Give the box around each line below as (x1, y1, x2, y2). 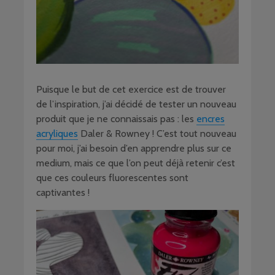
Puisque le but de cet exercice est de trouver (36, 83, 226, 96)
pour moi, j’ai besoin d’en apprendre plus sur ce (36, 142, 231, 155)
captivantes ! (36, 187, 90, 199)
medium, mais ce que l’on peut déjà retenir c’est (36, 157, 235, 169)
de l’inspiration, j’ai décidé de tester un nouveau (36, 98, 236, 110)
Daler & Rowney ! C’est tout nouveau (78, 128, 236, 140)
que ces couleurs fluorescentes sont (36, 172, 188, 184)
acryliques (36, 128, 78, 140)
